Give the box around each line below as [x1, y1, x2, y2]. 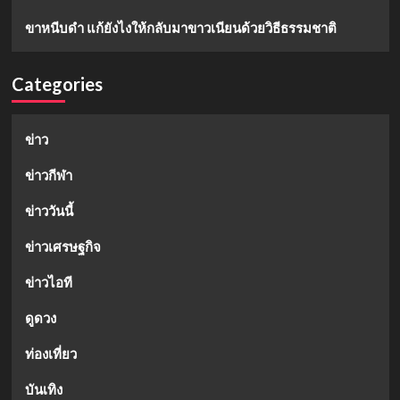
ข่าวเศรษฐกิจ [24, 238, 101, 255]
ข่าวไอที [24, 274, 72, 291]
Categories [11, 73, 103, 96]
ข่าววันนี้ [24, 203, 73, 220]
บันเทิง [24, 381, 62, 398]
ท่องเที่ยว [24, 346, 77, 362]
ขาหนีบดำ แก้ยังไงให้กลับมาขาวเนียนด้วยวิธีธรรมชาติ [24, 20, 337, 37]
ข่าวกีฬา [24, 167, 72, 184]
